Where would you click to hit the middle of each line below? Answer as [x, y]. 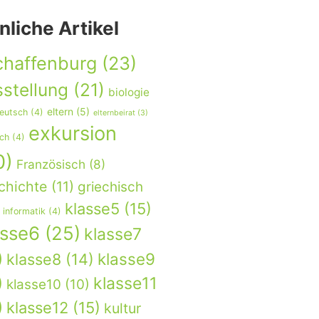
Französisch [51, 164]
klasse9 [126, 259]
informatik [24, 211]
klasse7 [113, 235]
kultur [122, 309]
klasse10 [34, 285]
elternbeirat [114, 113]
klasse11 [125, 284]
